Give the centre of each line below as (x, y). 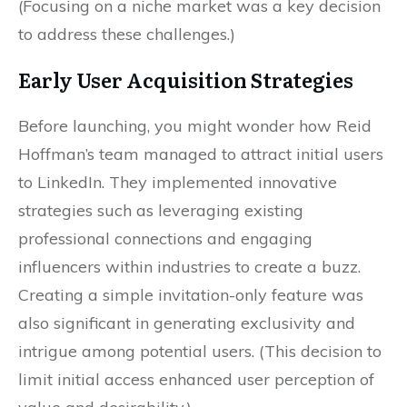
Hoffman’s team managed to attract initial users (201, 154)
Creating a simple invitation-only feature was (191, 295)
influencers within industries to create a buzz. (189, 267)
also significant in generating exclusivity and (187, 323)
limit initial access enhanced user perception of (196, 379)
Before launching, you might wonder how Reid (195, 126)
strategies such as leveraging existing (161, 210)
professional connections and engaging (165, 238)
